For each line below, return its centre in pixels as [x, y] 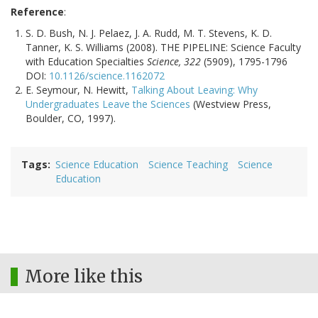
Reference [37, 12]
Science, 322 [174, 62]
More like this [84, 277]
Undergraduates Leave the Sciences [108, 104]
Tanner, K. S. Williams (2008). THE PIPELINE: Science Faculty [163, 48]
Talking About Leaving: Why [194, 90]
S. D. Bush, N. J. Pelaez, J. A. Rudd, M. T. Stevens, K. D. [149, 33]
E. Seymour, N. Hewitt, [78, 90]
